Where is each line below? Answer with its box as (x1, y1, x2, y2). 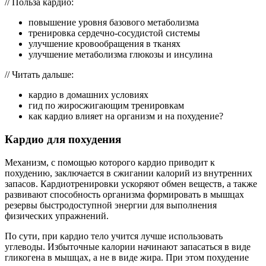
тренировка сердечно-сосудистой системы (28, 28, 200, 39)
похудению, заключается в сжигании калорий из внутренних (5, 167, 252, 178)
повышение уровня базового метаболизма (28, 17, 199, 28)
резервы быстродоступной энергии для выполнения (5, 199, 217, 210)
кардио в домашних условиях (28, 90, 148, 100)
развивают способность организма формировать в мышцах (5, 189, 244, 199)
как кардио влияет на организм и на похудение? (28, 111, 223, 122)
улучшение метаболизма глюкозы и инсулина (28, 49, 213, 60)
